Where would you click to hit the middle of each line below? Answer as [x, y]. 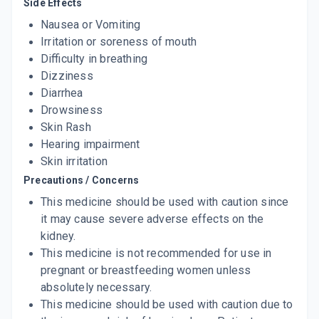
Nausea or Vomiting [91, 25]
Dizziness [67, 76]
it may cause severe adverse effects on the [152, 219]
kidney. [58, 236]
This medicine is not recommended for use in [156, 253]
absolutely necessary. [96, 287]
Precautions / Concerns [82, 180]
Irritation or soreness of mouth [119, 42]
